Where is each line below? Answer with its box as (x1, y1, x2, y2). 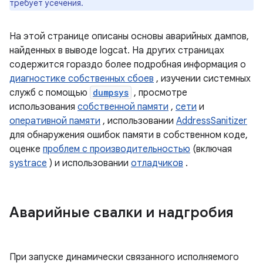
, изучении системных (154, 73, 251, 85)
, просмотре (131, 87, 187, 99)
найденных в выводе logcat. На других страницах (9, 45, 224, 56)
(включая (190, 143, 232, 155)
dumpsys (93, 87, 129, 98)
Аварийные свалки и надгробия (9, 204, 234, 221)
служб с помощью (9, 87, 90, 99)
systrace (9, 157, 47, 169)
